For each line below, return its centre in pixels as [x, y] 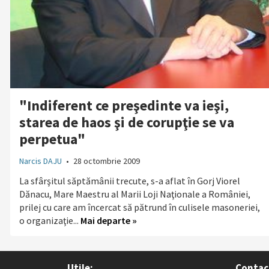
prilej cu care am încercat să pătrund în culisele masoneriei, [139, 207]
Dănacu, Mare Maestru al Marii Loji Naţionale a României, [134, 194]
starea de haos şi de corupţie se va [126, 122]
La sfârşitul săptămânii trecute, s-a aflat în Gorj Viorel [129, 181]
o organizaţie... [50, 221]
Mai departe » [108, 221]
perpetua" [52, 139]
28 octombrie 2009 [105, 161]
